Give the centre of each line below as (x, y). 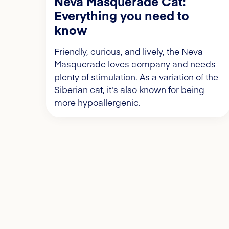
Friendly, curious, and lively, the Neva (129, 51)
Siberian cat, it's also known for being (129, 90)
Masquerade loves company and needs (135, 64)
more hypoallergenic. (97, 102)
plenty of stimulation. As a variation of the (136, 77)
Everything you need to (122, 15)
